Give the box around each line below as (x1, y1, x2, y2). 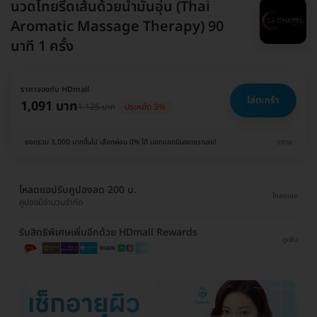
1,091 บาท (21, 97, 78, 117)
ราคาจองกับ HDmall (21, 83, 89, 96)
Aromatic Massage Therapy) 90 (11, 16, 224, 38)
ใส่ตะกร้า (247, 93, 279, 108)
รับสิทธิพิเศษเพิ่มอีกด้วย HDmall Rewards (19, 225, 197, 241)
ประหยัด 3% (125, 100, 166, 113)
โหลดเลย (272, 190, 298, 202)
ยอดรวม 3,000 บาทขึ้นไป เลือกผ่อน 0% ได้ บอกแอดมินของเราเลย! (25, 137, 217, 149)
